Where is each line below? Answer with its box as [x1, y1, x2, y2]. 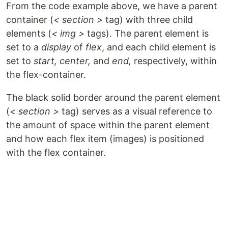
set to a [6, 41, 41, 52]
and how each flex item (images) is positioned [6, 133, 204, 144]
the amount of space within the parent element [6, 119, 210, 130]
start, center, [34, 55, 91, 66]
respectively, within [131, 55, 217, 66]
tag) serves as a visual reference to [59, 105, 212, 117]
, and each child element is [102, 41, 216, 52]
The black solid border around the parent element [6, 92, 220, 103]
